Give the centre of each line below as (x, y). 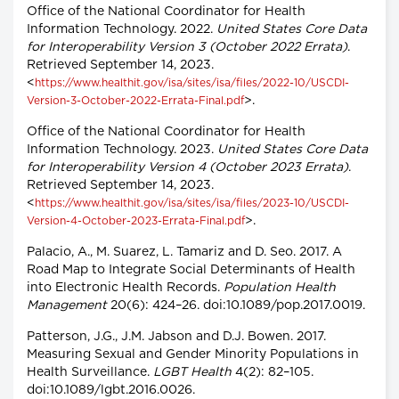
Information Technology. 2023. (122, 150)
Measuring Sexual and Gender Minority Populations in (193, 355)
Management (67, 306)
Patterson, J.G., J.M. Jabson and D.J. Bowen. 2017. (176, 337)
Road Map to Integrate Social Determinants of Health (191, 270)
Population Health (280, 288)
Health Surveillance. (90, 373)
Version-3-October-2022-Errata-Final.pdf (135, 101)
